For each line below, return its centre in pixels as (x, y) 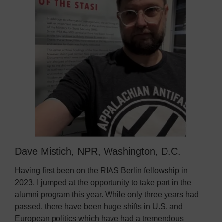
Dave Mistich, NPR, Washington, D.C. (98, 151)
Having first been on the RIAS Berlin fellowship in (101, 170)
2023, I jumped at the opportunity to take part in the (103, 182)
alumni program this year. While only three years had (107, 194)
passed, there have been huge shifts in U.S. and (99, 206)
